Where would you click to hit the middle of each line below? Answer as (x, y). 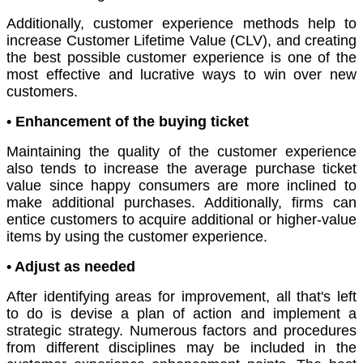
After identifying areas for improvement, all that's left (181, 297)
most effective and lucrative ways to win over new (181, 75)
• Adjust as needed (71, 267)
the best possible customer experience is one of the (181, 58)
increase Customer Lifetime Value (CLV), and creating (181, 41)
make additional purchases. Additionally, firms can (181, 203)
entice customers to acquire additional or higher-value (181, 220)
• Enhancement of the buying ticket (128, 122)
